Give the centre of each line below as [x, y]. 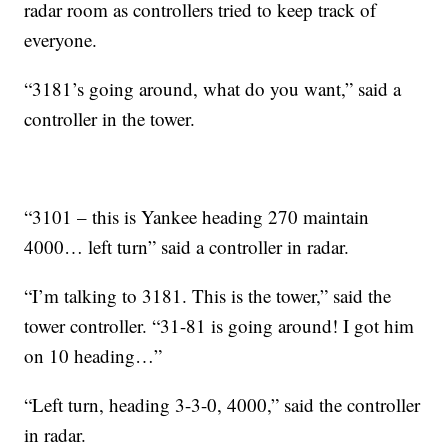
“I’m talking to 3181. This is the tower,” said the [208, 296]
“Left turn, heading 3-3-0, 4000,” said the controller [222, 405]
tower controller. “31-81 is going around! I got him [219, 326]
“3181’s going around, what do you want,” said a [213, 89]
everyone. [61, 40]
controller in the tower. [110, 119]
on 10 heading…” [93, 356]
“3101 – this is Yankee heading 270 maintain [197, 217]
